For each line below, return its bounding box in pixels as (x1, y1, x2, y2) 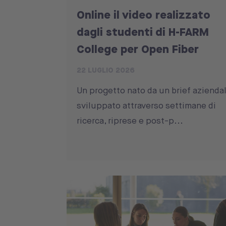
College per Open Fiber (77, 41, 199, 57)
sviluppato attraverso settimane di (77, 100, 216, 111)
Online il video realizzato (77, 7, 210, 23)
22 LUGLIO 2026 (77, 65, 135, 76)
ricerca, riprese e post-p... (77, 115, 183, 127)
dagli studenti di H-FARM (77, 24, 209, 40)
